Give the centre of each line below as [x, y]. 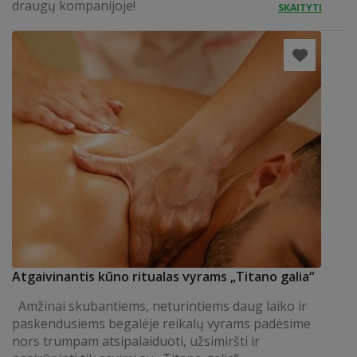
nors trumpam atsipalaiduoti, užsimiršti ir [136, 341]
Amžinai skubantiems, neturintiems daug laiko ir [159, 306]
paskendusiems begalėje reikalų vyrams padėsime [161, 324]
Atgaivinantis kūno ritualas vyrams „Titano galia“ [163, 277]
